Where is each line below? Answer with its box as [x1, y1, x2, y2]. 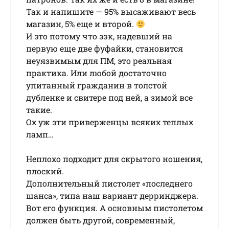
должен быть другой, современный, [26, 215, 175, 226]
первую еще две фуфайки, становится [26, 43, 183, 54]
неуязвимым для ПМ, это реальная [26, 55, 172, 66]
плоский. [26, 166, 64, 177]
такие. [26, 104, 52, 116]
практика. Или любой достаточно [26, 67, 167, 79]
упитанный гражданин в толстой [26, 80, 167, 91]
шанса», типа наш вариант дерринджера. [26, 190, 198, 201]
